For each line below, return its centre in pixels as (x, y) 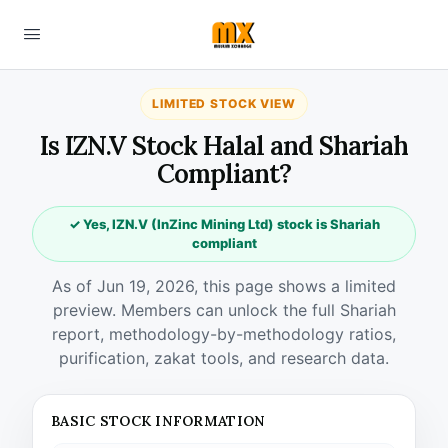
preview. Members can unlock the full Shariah (224, 310)
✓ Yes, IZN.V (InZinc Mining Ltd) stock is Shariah (224, 224)
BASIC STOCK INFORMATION (158, 421)
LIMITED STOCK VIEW (224, 103)
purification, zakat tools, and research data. (224, 358)
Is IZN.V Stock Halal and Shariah (224, 145)
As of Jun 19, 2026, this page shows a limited (224, 286)
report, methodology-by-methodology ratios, (224, 334)
